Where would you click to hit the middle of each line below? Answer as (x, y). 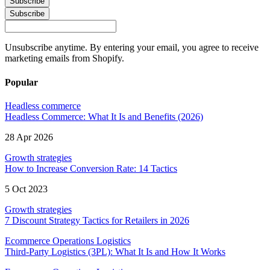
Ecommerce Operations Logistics (68, 240)
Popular (21, 82)
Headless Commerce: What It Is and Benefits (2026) (104, 116)
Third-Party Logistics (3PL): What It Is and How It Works (115, 251)
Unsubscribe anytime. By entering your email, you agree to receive (132, 48)
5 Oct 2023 (26, 189)
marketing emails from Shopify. (64, 58)
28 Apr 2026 (29, 137)
